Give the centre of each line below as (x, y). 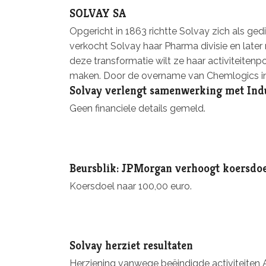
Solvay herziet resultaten (131, 245)
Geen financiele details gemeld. (137, 109)
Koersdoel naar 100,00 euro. (131, 186)
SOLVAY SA (98, 13)
